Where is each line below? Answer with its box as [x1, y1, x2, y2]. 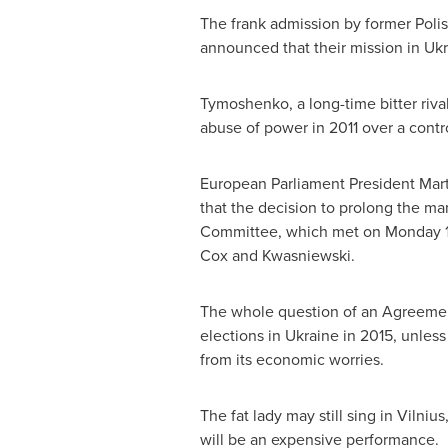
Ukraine [284, 324, 339, 346]
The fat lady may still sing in [199, 404, 397, 426]
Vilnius [396, 404, 445, 426]
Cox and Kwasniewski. [199, 244, 355, 266]
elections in [199, 324, 285, 346]
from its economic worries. [199, 348, 384, 370]
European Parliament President [199, 172, 419, 194]
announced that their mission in [199, 36, 424, 58]
